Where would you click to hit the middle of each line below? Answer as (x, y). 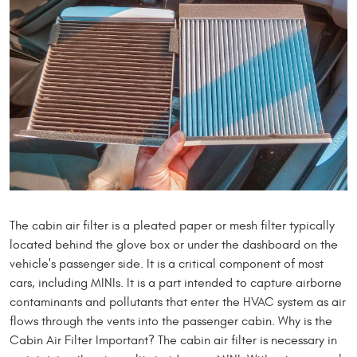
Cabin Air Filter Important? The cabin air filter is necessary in (173, 341)
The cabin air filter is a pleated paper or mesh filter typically (172, 226)
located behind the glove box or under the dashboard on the (174, 245)
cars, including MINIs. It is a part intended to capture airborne (176, 283)
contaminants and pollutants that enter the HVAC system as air (178, 302)
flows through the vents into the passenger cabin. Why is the (171, 322)
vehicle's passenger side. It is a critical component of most (167, 264)
